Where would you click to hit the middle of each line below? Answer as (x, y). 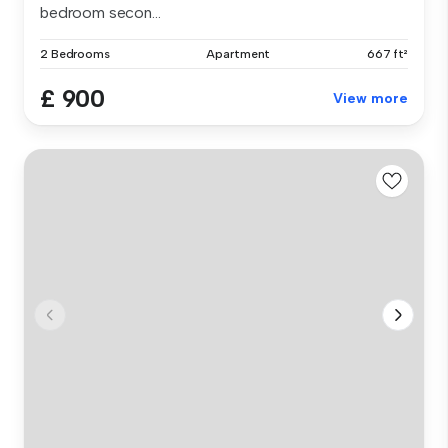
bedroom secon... (100, 12)
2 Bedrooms (75, 53)
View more (370, 98)
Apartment (238, 53)
